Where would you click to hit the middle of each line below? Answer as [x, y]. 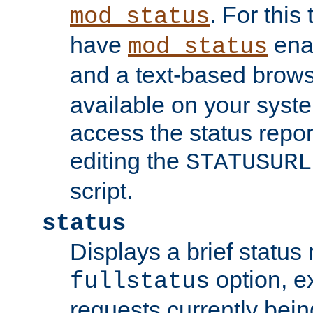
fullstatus [140, 282]
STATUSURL [249, 163]
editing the [128, 161]
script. [101, 191]
